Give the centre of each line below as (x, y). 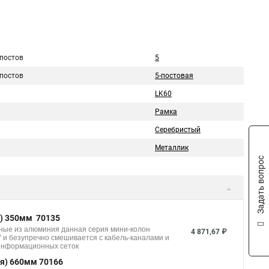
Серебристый (178, 130)
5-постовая (174, 76)
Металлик (172, 148)
